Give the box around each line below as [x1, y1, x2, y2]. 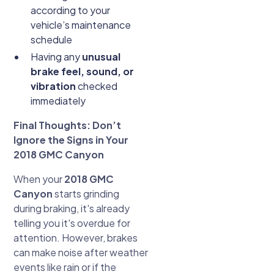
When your [13, 172, 65, 186]
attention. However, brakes [13, 231, 138, 245]
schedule [31, 33, 73, 46]
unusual [82, 50, 121, 64]
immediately [31, 94, 86, 108]
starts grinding [53, 187, 120, 201]
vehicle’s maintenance [31, 18, 131, 32]
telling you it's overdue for [13, 217, 131, 230]
